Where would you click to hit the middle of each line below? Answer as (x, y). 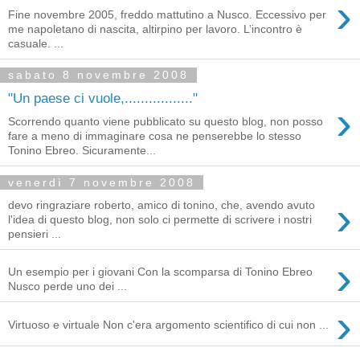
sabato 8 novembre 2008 (98, 75)
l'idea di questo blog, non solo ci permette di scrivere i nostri (160, 219)
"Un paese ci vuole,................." (103, 98)
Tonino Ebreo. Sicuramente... (82, 150)
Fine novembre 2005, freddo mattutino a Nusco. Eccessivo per (167, 14)
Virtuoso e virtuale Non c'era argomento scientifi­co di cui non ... (168, 324)
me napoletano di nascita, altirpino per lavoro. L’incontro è (155, 29)
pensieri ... (35, 233)
